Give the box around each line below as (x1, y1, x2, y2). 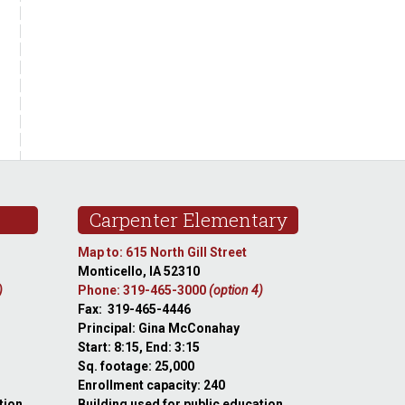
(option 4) (209, 283, 264, 297)
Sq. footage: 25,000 (78, 359, 195, 373)
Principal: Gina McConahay (78, 321, 240, 335)
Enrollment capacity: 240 (78, 378, 226, 392)
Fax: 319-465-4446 (78, 302, 192, 316)
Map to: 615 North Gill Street (78, 245, 248, 259)
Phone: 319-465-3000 (78, 283, 210, 297)
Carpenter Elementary (89, 207, 287, 232)
